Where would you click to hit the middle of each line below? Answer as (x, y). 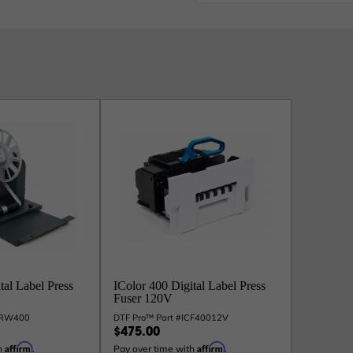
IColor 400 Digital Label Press (189, 286)
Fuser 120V (143, 298)
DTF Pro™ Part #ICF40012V (171, 318)
